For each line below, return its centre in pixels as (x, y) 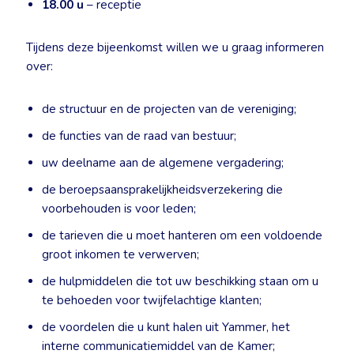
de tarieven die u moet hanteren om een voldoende (182, 235)
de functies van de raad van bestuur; (139, 136)
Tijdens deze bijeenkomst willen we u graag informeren (175, 47)
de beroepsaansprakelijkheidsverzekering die (162, 190)
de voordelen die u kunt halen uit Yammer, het (166, 327)
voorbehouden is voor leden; (119, 209)
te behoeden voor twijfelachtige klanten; (152, 300)
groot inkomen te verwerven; (121, 254)
